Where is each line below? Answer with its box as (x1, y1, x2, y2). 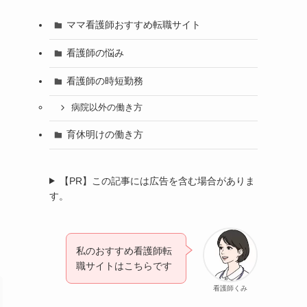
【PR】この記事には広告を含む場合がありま (59, 175, 255, 186)
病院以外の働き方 (71, 103, 143, 113)
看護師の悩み (66, 47, 124, 59)
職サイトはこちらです (76, 260, 172, 271)
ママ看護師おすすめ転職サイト (66, 19, 201, 31)
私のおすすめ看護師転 (76, 245, 172, 256)
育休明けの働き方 (66, 129, 143, 140)
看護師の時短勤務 (66, 75, 143, 87)
